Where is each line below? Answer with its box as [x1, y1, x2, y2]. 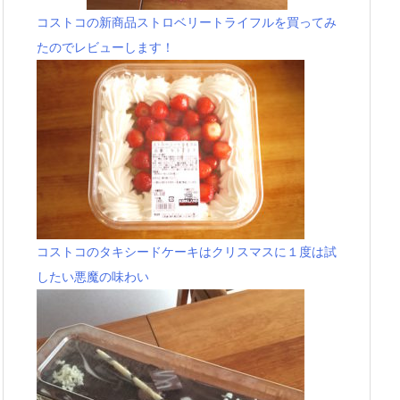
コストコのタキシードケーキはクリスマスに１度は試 [37, 244, 337, 259]
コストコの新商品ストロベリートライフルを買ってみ [37, 14, 337, 29]
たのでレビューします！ [37, 39, 174, 54]
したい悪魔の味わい [37, 269, 149, 284]
